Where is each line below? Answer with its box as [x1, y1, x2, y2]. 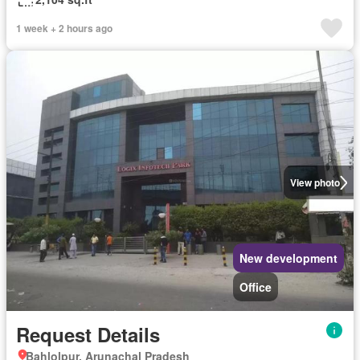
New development [239, 250, 337, 267]
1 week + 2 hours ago [16, 21, 112, 36]
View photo [289, 175, 340, 190]
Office [239, 279, 272, 296]
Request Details [16, 321, 160, 349]
